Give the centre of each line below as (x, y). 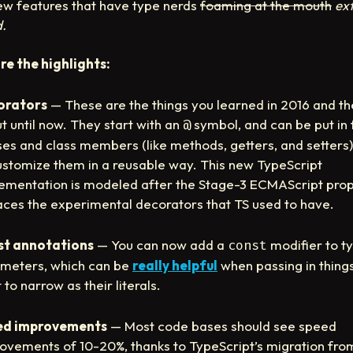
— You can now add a (161, 244)
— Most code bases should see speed (222, 325)
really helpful (175, 265)
